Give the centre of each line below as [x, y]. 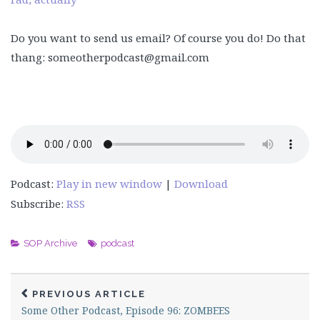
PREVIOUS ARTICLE [89, 294]
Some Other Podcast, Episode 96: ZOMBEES [126, 310]
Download [201, 184]
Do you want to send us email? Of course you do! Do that [158, 38]
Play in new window [109, 184]
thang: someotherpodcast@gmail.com [110, 57]
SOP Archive [50, 243]
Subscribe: [39, 204]
